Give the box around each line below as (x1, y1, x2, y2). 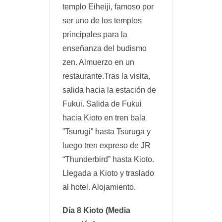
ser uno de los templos (62, 16, 142, 25)
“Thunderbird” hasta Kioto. (62, 155, 154, 164)
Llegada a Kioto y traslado (62, 168, 154, 177)
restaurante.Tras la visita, (62, 71, 150, 80)
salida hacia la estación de (62, 85, 156, 94)
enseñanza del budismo (62, 44, 147, 53)
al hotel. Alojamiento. (62, 182, 136, 191)
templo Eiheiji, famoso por (62, 2, 154, 11)
